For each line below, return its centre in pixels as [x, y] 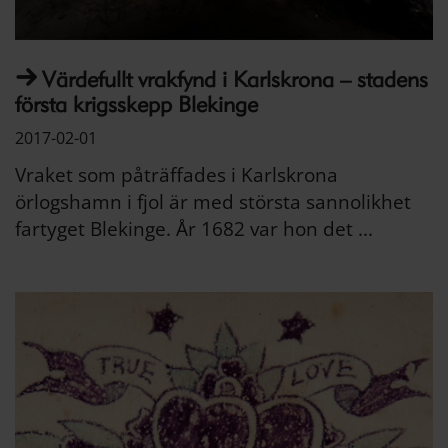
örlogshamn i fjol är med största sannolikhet [213, 201]
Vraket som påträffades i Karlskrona [176, 174]
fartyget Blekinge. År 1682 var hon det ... [194, 228]
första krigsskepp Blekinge [136, 104]
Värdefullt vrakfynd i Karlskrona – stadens [235, 79]
